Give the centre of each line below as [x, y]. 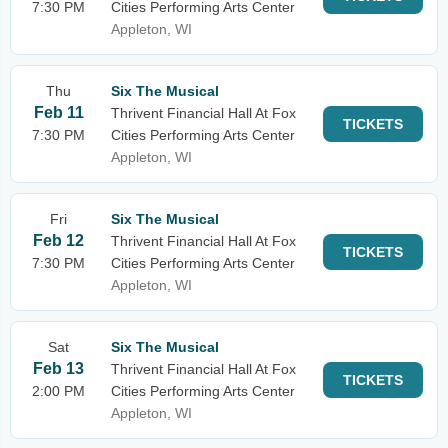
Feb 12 [58, 240]
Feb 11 [58, 112]
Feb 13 [58, 368]
